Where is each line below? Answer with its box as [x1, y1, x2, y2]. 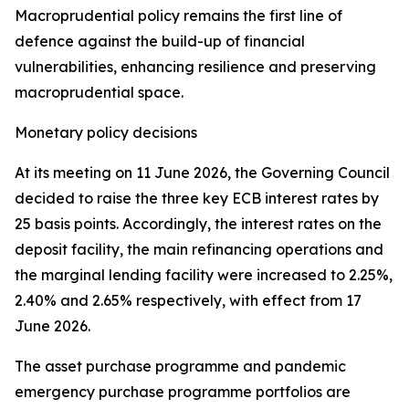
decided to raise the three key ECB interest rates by [15, 189, 379, 207]
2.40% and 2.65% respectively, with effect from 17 [15, 291, 362, 309]
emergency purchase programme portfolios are [15, 383, 351, 401]
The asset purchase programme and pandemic [15, 357, 346, 375]
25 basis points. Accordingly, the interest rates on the [15, 215, 382, 233]
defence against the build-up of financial [15, 32, 305, 50]
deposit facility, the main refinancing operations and [15, 240, 383, 258]
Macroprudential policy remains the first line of [15, 6, 342, 25]
